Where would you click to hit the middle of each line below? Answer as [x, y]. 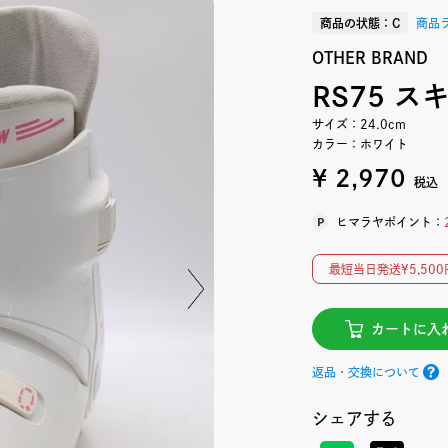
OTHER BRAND [370, 58]
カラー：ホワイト [360, 144]
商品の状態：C [360, 23]
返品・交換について [366, 372]
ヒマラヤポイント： [390, 222]
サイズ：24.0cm [359, 124]
